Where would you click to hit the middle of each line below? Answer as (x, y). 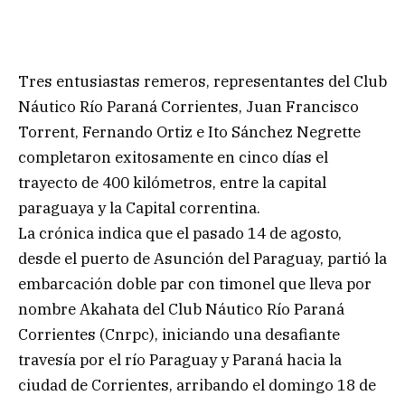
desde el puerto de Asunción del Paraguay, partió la (202, 258)
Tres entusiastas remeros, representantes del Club (202, 81)
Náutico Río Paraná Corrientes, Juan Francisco (188, 106)
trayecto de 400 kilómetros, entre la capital (172, 182)
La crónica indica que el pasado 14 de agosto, (180, 233)
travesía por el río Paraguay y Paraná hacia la (180, 359)
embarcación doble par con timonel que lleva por (195, 283)
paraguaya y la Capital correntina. (139, 207)
